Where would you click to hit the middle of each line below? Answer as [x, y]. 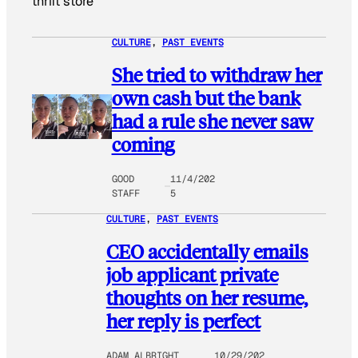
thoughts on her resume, [207, 297]
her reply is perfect [183, 320]
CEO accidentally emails [207, 251]
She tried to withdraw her [217, 75]
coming [143, 145]
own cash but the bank [206, 98]
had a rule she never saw [212, 121]
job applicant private [192, 274]
